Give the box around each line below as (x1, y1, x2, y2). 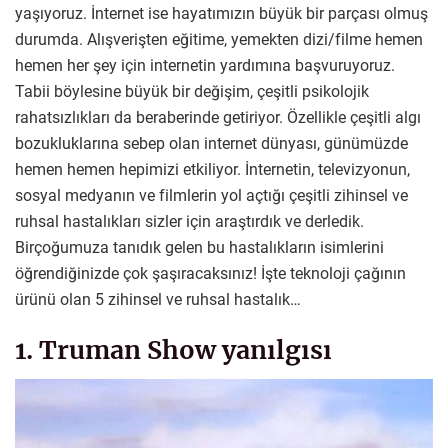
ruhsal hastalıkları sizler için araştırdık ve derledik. (15, 211, 364, 231)
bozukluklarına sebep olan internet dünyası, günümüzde (15, 133, 408, 153)
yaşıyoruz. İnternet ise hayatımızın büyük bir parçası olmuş (15, 3, 428, 23)
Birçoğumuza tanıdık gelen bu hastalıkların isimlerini (15, 237, 384, 257)
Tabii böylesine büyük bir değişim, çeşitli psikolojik (15, 81, 369, 101)
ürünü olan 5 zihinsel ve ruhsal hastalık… (15, 289, 301, 309)
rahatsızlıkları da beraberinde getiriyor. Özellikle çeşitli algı (15, 107, 421, 127)
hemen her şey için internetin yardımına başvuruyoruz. (15, 55, 395, 75)
